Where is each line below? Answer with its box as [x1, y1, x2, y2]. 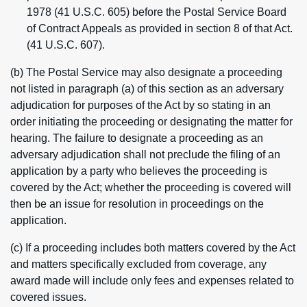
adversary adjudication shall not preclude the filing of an [10, 149, 280, 160]
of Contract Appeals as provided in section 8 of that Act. [27, 23, 293, 34]
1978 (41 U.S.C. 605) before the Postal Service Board [27, 6, 286, 18]
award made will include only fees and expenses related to [10, 275, 294, 286]
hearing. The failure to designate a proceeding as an [10, 132, 263, 144]
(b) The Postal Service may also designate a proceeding [10, 66, 282, 78]
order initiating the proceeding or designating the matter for [10, 116, 293, 127]
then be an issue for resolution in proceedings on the [10, 198, 264, 210]
